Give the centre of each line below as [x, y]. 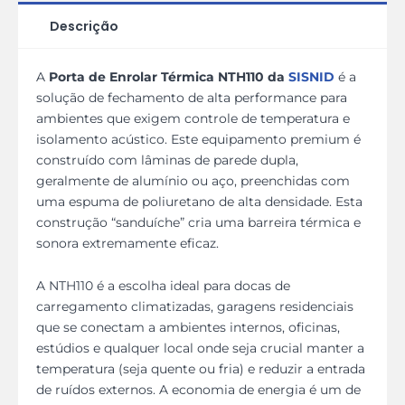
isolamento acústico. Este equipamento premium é [198, 139]
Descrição [84, 26]
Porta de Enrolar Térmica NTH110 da [169, 76]
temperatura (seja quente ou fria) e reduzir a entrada [201, 369]
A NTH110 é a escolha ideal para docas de [163, 286]
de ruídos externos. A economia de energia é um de [198, 390]
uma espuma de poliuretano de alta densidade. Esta [199, 201]
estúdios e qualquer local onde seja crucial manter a [200, 348]
